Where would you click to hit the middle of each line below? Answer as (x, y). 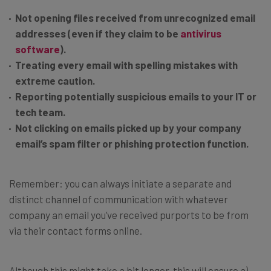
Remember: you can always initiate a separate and (120, 184)
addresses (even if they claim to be (98, 34)
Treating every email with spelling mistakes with (126, 65)
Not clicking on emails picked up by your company (128, 128)
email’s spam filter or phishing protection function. (132, 144)
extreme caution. (55, 81)
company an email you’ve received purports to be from (129, 215)
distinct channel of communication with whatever (119, 199)
